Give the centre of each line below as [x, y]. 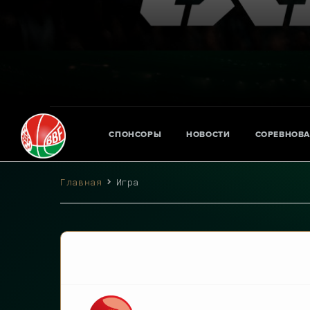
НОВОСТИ [208, 134]
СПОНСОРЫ [135, 134]
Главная [81, 182]
